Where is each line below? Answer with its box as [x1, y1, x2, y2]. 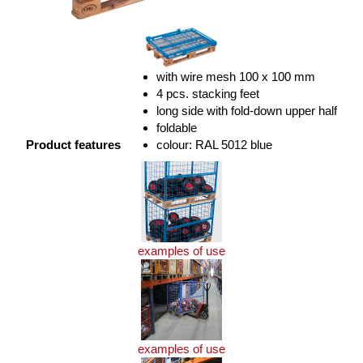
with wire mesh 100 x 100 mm [156, 69, 315, 83]
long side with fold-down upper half [156, 103, 337, 117]
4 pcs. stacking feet [156, 86, 259, 100]
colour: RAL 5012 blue [156, 137, 272, 152]
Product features [26, 137, 121, 152]
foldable [156, 120, 197, 135]
